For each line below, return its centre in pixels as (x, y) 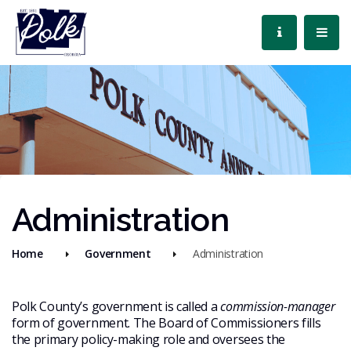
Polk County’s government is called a (116, 306)
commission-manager (278, 306)
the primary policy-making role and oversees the (148, 339)
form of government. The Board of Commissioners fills (166, 322)
